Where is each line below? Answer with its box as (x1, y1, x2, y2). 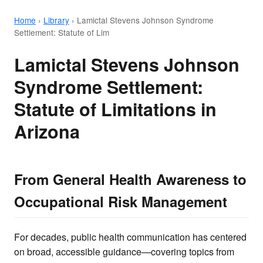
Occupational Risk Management (14, 191, 227, 212)
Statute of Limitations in (14, 96, 217, 122)
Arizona (14, 119, 80, 144)
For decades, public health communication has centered (14, 230, 247, 244)
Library (43, 14, 69, 26)
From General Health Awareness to (14, 169, 247, 190)
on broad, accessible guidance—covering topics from (14, 244, 234, 258)
